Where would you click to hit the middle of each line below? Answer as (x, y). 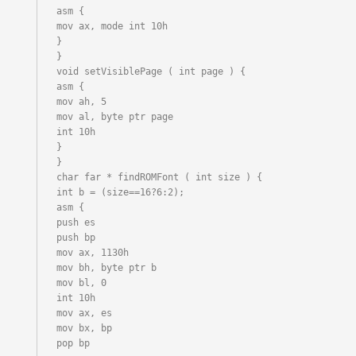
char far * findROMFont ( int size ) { (160, 177)
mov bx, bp (85, 328)
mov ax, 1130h (93, 253)
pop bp (74, 343)
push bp (76, 238)
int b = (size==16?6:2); (121, 192)
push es (76, 222)
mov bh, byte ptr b (107, 268)
